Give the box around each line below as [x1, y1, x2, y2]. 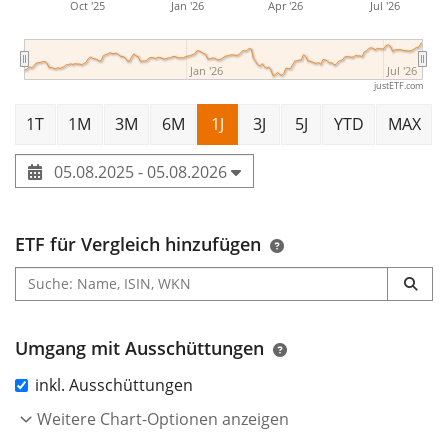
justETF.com [373, 78, 423, 92]
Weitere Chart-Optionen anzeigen [37, 407, 289, 430]
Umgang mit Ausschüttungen [15, 335, 264, 360]
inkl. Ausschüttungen [35, 373, 193, 396]
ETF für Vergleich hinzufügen [15, 231, 261, 256]
